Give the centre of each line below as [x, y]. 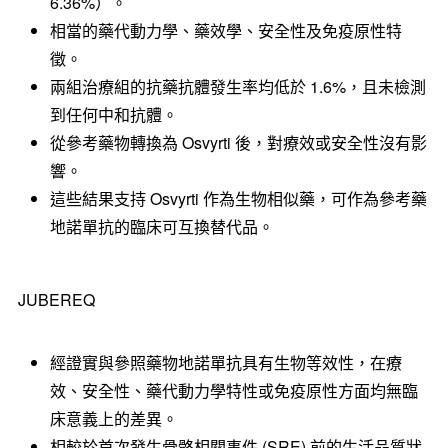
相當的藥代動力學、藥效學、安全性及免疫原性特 [225, 30]
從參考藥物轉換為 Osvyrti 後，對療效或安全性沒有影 [238, 142]
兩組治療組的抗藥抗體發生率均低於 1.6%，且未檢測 [237, 86]
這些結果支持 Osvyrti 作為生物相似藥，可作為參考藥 [238, 198]
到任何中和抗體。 [113, 114]
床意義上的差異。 [113, 418]
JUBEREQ [56, 299]
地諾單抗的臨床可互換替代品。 [161, 226]
